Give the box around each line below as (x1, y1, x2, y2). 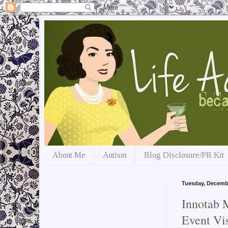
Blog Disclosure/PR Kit (144, 150, 224, 159)
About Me (52, 150, 85, 159)
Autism (103, 150, 127, 159)
